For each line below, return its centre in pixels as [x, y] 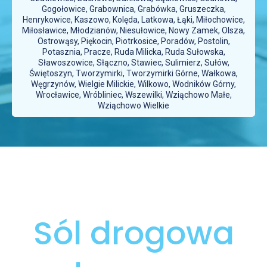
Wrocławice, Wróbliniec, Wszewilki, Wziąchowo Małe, [133, 95]
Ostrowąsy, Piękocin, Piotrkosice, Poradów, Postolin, [133, 41]
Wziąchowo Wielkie [133, 105]
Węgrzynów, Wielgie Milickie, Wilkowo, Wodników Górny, [133, 84]
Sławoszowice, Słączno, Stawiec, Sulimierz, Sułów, [133, 63]
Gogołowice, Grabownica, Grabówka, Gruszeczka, [133, 9]
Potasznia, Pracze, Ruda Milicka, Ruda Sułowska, [133, 52]
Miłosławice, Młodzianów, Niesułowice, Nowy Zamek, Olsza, [133, 30]
